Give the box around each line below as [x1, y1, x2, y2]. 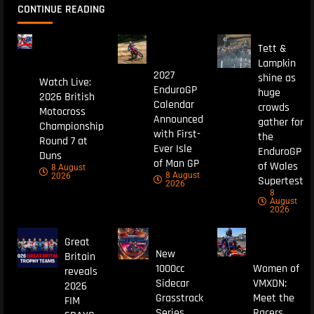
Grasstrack [156, 290, 204, 306]
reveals [64, 264, 97, 280]
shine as [257, 71, 296, 86]
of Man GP [153, 156, 200, 171]
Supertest [257, 174, 303, 189]
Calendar [153, 97, 195, 112]
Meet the [252, 290, 294, 306]
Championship [39, 119, 104, 135]
